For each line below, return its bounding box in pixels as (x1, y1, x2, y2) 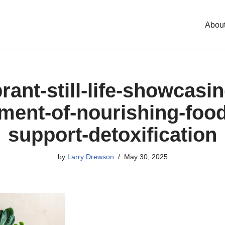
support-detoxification (8, 124, 217, 146)
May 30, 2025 (124, 153, 168, 161)
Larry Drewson (67, 153, 114, 161)
